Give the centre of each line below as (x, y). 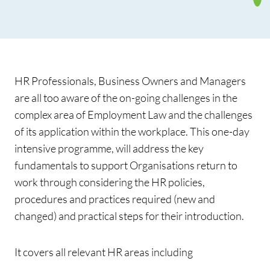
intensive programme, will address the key (109, 149)
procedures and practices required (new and (115, 199)
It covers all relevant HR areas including (104, 252)
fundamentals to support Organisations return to (126, 165)
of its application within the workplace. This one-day (132, 132)
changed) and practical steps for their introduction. (129, 216)
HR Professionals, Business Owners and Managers (130, 81)
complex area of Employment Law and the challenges (133, 115)
